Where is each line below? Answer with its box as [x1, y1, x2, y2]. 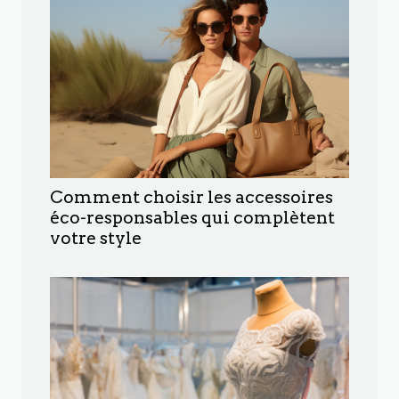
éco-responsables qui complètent [50, 207, 335, 228]
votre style [50, 227, 142, 248]
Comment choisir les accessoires [50, 186, 333, 208]
